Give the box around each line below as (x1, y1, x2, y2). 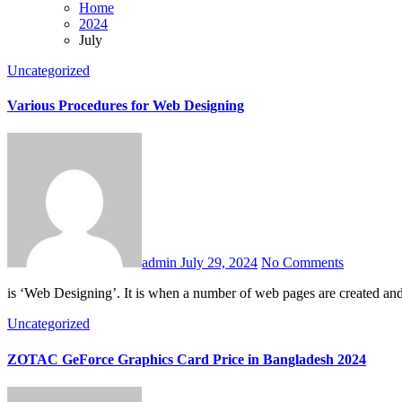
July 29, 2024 (180, 255, 258, 271)
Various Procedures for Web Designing (7, 98, 244, 114)
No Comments (261, 255, 344, 271)
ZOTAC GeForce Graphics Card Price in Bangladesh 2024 (7, 351, 366, 367)
